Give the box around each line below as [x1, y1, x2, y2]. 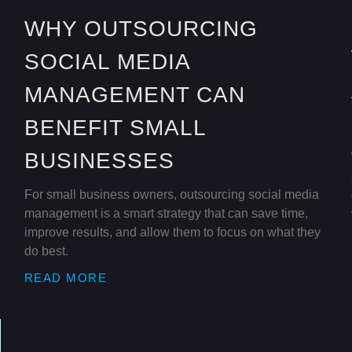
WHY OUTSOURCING [24, 16, 258, 42]
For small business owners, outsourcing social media [24, 188, 319, 202]
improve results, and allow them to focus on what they [24, 225, 321, 240]
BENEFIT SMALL [24, 115, 206, 141]
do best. [24, 244, 68, 258]
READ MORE [24, 271, 108, 285]
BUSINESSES [24, 148, 174, 174]
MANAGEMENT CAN [24, 82, 245, 108]
